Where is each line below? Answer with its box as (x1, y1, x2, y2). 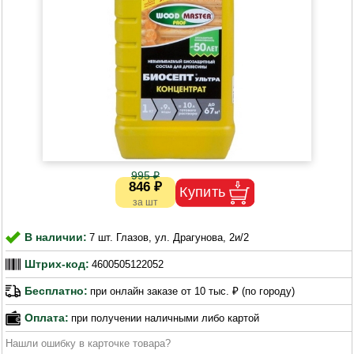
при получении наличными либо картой (71, 311, 260, 324)
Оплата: (24, 311, 70, 325)
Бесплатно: (24, 284, 88, 298)
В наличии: (24, 231, 88, 244)
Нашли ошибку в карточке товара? (6, 337, 171, 349)
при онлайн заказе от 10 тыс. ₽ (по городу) (90, 285, 296, 298)
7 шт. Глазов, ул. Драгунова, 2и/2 (89, 231, 250, 243)
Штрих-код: (24, 258, 90, 271)
